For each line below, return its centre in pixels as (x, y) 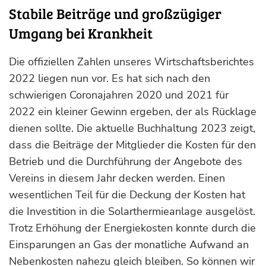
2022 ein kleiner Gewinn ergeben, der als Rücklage (133, 112)
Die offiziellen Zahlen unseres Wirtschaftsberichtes (132, 62)
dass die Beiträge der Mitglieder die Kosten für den (132, 145)
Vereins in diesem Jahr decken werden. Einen (117, 178)
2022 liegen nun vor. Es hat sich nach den (110, 78)
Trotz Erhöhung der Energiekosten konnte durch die (132, 228)
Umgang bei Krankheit (81, 33)
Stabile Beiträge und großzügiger (115, 13)
